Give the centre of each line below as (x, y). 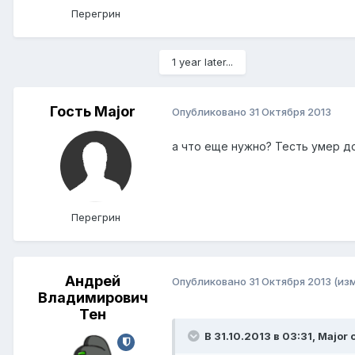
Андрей (93, 281)
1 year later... (202, 61)
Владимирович (93, 297)
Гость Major (93, 111)
